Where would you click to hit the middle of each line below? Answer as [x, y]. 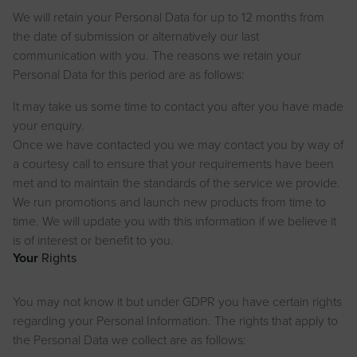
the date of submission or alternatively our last [136, 36]
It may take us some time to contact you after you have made [178, 106]
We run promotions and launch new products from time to [169, 202]
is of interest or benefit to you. [93, 240]
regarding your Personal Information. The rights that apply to [175, 321]
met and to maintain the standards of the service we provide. [177, 183]
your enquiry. [49, 126]
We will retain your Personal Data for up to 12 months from [169, 17]
